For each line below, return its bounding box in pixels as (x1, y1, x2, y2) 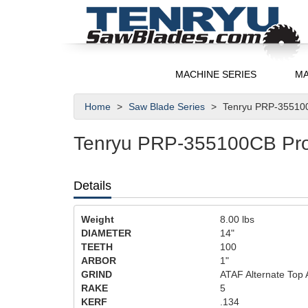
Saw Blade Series (129, 101, 208, 112)
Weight (81, 214, 114, 225)
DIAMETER (81, 228, 131, 239)
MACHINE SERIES (175, 69, 257, 80)
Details (74, 179, 111, 192)
